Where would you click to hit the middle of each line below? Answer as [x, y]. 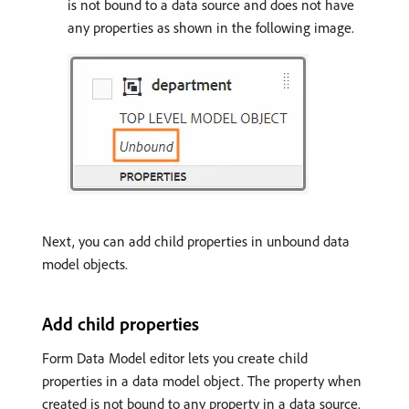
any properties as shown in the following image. [211, 27]
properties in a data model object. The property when [202, 380]
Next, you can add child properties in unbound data [196, 241]
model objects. [85, 263]
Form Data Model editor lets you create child [175, 357]
